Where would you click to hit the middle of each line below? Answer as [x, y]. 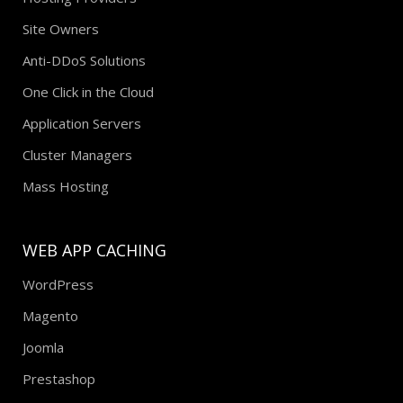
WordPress [58, 285]
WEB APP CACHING [94, 251]
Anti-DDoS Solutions [84, 61]
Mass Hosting [66, 187]
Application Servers [82, 124]
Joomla [43, 348]
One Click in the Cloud [88, 92]
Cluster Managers [77, 155]
